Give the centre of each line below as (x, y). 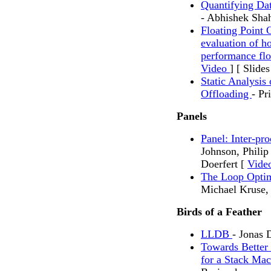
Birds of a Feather (219, 212)
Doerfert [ (224, 164)
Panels (192, 116)
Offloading (226, 94)
